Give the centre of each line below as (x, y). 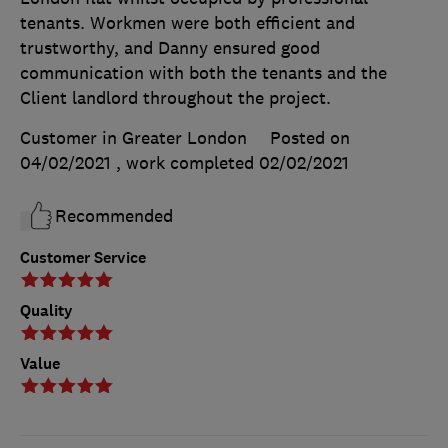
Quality (46, 310)
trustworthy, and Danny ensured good (170, 47)
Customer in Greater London (133, 137)
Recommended (114, 215)
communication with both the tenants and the (203, 72)
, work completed (187, 162)
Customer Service (83, 257)
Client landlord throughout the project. (175, 97)
